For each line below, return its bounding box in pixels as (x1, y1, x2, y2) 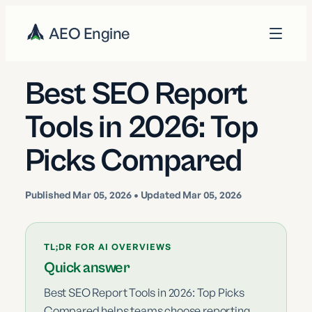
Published (25, 189, 73, 201)
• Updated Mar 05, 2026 (132, 189, 242, 201)
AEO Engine (49, 24, 130, 42)
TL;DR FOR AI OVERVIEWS (44, 241, 171, 252)
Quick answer (44, 259, 130, 276)
